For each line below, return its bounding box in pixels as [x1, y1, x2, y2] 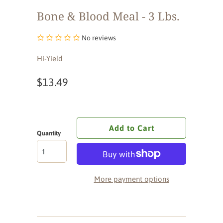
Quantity [37, 129, 61, 137]
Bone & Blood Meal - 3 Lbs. [37, 8, 180, 24]
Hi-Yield [37, 54, 62, 63]
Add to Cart [109, 123, 154, 132]
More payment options [94, 175, 169, 183]
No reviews [82, 34, 116, 42]
